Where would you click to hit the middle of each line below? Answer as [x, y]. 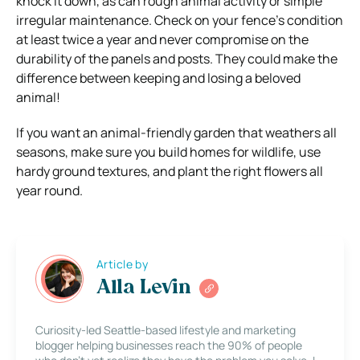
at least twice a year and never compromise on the [162, 39]
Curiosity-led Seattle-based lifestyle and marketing [166, 329]
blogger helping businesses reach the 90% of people [169, 345]
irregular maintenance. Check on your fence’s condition [180, 20]
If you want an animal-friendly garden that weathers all [176, 132]
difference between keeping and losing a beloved [158, 78]
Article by [123, 264]
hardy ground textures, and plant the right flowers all [170, 171]
